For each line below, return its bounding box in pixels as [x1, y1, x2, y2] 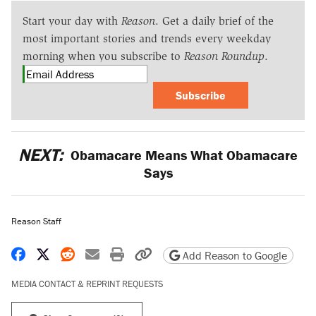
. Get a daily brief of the [155, 14, 274, 28]
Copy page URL [152, 244, 241, 262]
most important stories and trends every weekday [23, 32, 271, 46]
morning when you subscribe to [23, 49, 184, 63]
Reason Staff [11, 214, 61, 227]
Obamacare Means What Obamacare [67, 146, 298, 164]
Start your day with [23, 14, 121, 28]
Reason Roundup [184, 49, 265, 63]
